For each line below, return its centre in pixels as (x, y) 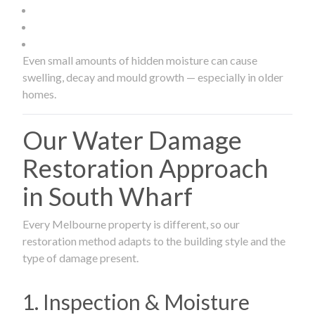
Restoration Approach (146, 168)
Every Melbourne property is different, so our (131, 224)
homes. (39, 94)
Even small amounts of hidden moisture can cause (140, 60)
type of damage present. (81, 257)
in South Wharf (108, 196)
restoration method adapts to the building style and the (154, 240)
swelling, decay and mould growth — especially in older (153, 77)
